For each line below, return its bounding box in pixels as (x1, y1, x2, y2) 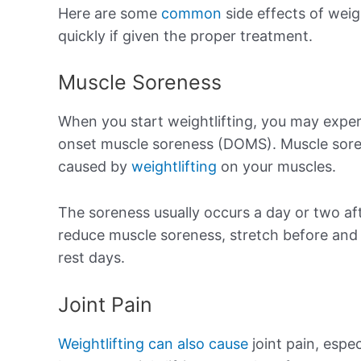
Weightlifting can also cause (58, 334, 248, 352)
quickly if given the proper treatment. (58, 27, 313, 44)
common (161, 4, 222, 22)
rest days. (58, 249, 125, 267)
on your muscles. (217, 158, 344, 176)
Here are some (58, 4, 161, 22)
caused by (58, 158, 131, 176)
